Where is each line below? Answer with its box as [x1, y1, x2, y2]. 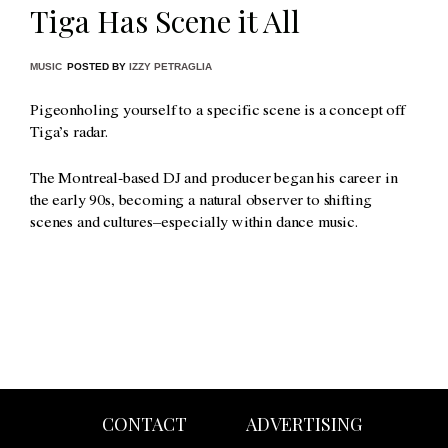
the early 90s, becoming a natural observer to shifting [30, 193, 372, 210]
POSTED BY [67, 60, 129, 72]
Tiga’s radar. [30, 125, 108, 142]
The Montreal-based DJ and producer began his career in [30, 171, 398, 188]
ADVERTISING [245, 411, 362, 436]
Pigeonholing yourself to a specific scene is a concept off [30, 103, 405, 120]
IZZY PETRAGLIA [129, 60, 212, 72]
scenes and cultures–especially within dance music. [30, 215, 358, 232]
